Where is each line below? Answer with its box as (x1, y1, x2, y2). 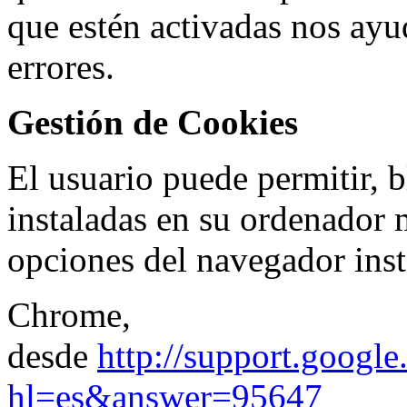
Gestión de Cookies (7, 102, 298, 142)
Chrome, (7, 294, 131, 334)
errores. (7, 46, 114, 86)
